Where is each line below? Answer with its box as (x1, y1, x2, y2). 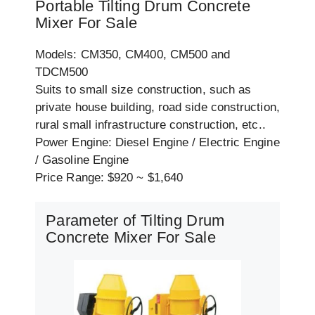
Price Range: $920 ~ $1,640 (35, 171, 184, 185)
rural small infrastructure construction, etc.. (35, 118, 266, 132)
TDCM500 (35, 65, 89, 79)
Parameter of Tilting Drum (46, 212, 225, 230)
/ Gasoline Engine (35, 153, 129, 167)
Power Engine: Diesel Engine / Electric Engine (35, 136, 280, 150)
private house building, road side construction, (35, 101, 280, 115)
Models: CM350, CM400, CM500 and (35, 48, 231, 62)
